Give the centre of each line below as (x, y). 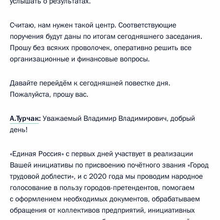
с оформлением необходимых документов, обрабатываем (105, 199)
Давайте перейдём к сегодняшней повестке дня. (90, 83)
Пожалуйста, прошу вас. (49, 94)
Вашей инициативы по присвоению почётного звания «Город (109, 165)
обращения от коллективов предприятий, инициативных (102, 210)
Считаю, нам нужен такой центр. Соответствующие (93, 25)
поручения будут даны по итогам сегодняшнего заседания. (106, 36)
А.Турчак (24, 118)
